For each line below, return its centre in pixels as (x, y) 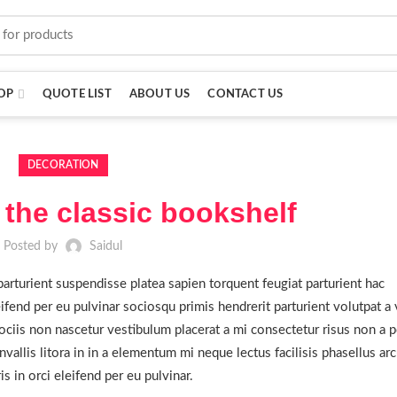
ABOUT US (160, 94)
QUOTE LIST (77, 94)
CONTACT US (245, 94)
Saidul (106, 246)
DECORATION (63, 165)
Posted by (33, 246)
